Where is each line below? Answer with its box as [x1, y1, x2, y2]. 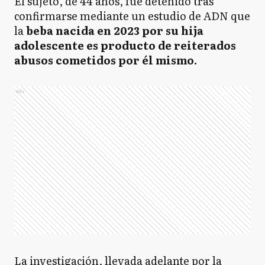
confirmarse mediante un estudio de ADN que [14, 8, 250, 24]
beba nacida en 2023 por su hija [26, 22, 203, 38]
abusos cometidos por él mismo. [14, 52, 197, 68]
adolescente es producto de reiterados [14, 37, 236, 53]
